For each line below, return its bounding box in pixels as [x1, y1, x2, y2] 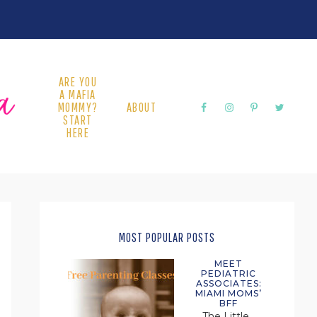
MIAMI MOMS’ [195, 288, 262, 299]
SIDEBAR [39, 226, 98, 251]
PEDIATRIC [201, 268, 256, 279]
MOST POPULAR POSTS [119, 230, 215, 245]
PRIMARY [39, 201, 100, 226]
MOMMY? [57, 100, 98, 115]
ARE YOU [58, 74, 98, 89]
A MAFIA [59, 87, 96, 102]
